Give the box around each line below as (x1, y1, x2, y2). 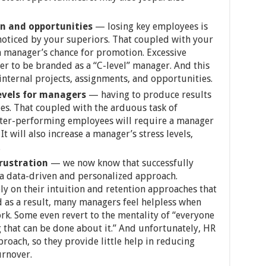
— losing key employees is (94, 20, 208, 32)
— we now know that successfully (47, 157, 194, 169)
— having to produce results (88, 88, 211, 100)
